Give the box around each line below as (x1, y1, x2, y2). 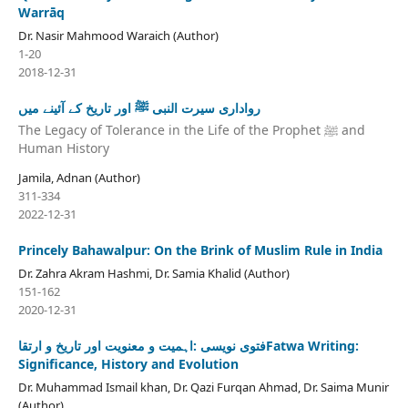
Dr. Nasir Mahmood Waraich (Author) (17, 27, 219, 45)
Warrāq (17, 4, 65, 22)
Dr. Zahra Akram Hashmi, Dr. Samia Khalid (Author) (17, 264, 290, 281)
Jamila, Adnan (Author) (17, 168, 140, 186)
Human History (17, 138, 109, 157)
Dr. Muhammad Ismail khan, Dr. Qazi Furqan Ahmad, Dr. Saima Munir (17, 378, 389, 395)
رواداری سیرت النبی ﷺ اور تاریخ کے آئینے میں (17, 99, 260, 117)
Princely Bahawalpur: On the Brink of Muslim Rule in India (17, 240, 382, 259)
